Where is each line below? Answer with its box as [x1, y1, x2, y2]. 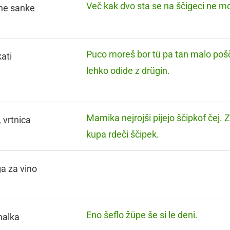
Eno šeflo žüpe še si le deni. [86, 209, 198, 220]
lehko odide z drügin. [86, 65, 170, 76]
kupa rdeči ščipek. [86, 129, 160, 140]
